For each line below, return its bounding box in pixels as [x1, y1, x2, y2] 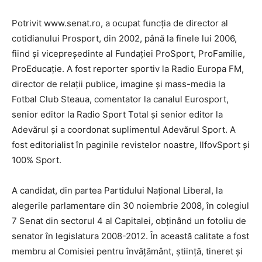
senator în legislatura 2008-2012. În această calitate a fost [12, 230, 249, 242]
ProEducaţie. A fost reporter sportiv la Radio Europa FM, [12, 63, 244, 74]
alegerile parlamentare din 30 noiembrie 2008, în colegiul [12, 200, 249, 211]
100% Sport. [12, 154, 61, 166]
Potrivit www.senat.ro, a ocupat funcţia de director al [12, 18, 228, 29]
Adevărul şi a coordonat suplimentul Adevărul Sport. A [12, 124, 236, 135]
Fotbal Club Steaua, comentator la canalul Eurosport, [12, 94, 229, 105]
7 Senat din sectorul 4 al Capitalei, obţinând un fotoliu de [12, 215, 246, 226]
